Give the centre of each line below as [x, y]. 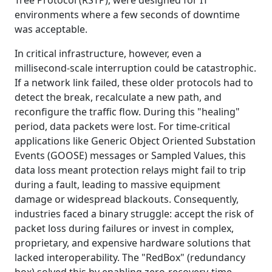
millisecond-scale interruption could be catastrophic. [135, 68]
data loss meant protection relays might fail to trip [130, 170]
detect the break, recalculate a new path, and [118, 97]
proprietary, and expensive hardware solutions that [133, 243]
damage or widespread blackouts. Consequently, [127, 199]
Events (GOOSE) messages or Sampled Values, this [130, 155]
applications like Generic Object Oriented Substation [135, 141]
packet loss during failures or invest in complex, [124, 228]
